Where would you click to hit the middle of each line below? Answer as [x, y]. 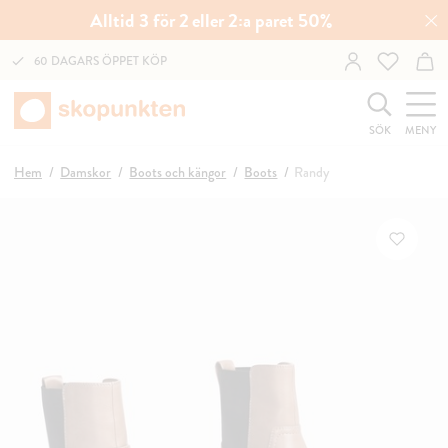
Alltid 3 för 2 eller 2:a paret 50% [211, 20]
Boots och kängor [178, 172]
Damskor [86, 172]
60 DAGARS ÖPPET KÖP [100, 60]
